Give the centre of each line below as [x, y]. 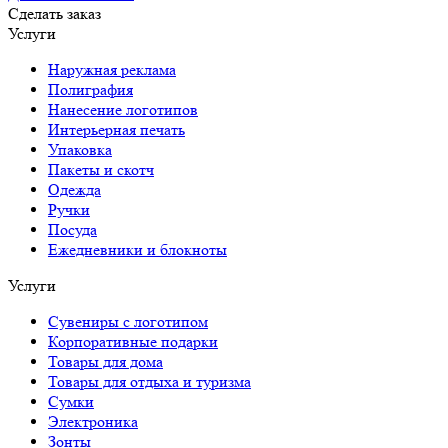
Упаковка [80, 149]
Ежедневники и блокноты [137, 249]
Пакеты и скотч [101, 169]
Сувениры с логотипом [128, 321]
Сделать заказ [54, 13]
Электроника [93, 421]
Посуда [72, 229]
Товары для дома [105, 361]
